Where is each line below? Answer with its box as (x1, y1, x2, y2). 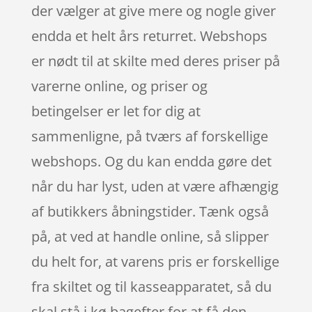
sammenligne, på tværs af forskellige (31, 126, 268, 146)
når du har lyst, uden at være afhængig (31, 176, 279, 196)
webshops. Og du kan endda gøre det (31, 151, 272, 171)
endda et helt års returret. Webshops (31, 26, 267, 45)
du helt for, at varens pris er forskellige (31, 251, 279, 271)
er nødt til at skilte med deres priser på (31, 51, 280, 70)
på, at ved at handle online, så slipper (31, 226, 269, 246)
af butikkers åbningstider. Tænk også (31, 201, 269, 221)
